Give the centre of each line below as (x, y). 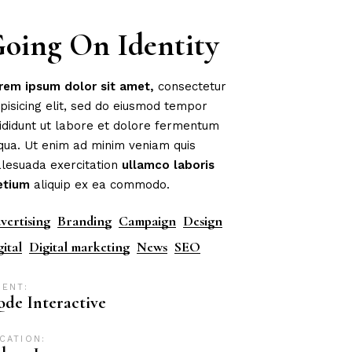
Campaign (148, 221)
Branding (85, 221)
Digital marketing (80, 247)
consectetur (191, 86)
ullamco (146, 165)
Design (203, 221)
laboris (194, 165)
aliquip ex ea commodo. (100, 185)
